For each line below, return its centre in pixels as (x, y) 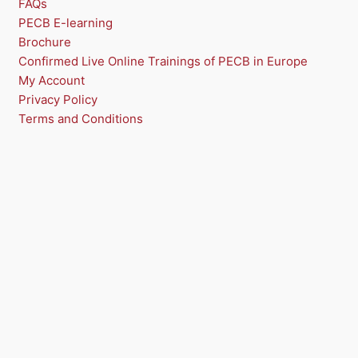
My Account (51, 81)
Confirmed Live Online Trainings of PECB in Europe (163, 62)
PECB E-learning (65, 23)
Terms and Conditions (80, 119)
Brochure (44, 42)
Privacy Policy (58, 100)
